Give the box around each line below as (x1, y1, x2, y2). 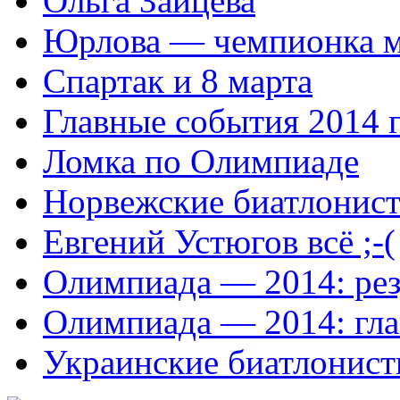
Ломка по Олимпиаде (43, 142, 359, 181)
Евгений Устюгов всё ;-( (43, 222, 396, 262)
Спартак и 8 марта (43, 62, 312, 101)
